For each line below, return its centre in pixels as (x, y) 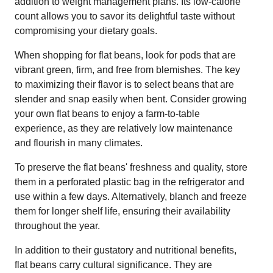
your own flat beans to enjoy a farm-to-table (107, 113)
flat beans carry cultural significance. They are (113, 264)
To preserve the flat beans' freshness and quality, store (131, 167)
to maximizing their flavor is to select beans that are (124, 84)
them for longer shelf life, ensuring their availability (122, 211)
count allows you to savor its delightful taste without (125, 16)
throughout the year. (57, 225)
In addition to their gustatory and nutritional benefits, (126, 250)
